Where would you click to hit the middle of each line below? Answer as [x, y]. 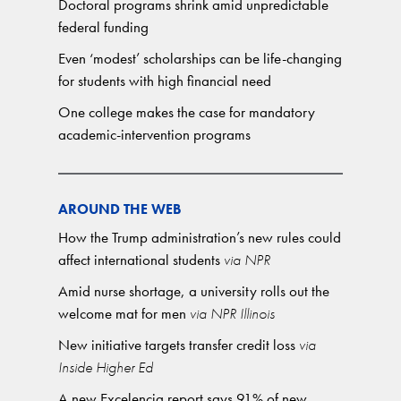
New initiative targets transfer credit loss [177, 345]
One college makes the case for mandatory [187, 112]
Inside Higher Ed [106, 367]
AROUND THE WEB [120, 209]
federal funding [103, 27]
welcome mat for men [122, 313]
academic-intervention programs [154, 134]
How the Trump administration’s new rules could [200, 237]
